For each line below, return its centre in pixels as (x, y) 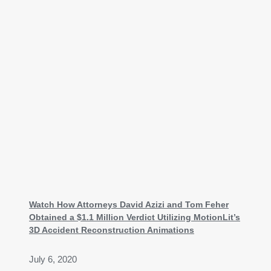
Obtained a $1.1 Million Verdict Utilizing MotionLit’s (135, 217)
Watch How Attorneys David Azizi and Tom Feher (129, 204)
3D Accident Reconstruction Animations (112, 230)
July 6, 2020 (53, 259)
